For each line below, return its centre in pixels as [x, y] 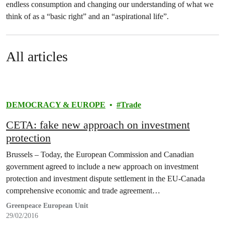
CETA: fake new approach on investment [98, 125]
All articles [37, 57]
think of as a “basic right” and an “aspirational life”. [87, 16]
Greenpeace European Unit [47, 206]
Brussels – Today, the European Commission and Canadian [100, 154]
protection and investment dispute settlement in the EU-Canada [105, 179]
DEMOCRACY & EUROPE [56, 105]
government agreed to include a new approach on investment [102, 166]
